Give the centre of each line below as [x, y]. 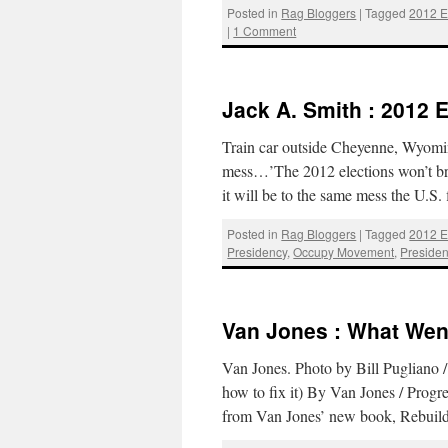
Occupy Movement [344, 251]
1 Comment [265, 30]
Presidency [257, 251]
